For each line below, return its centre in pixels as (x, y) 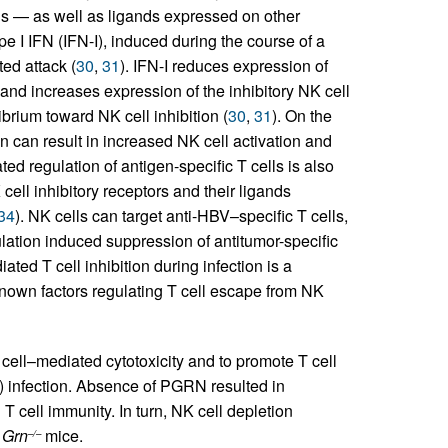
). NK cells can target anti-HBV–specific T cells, (181, 216)
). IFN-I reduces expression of (223, 66)
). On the (301, 116)
